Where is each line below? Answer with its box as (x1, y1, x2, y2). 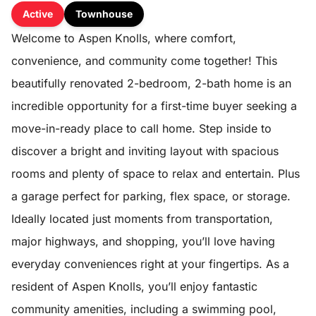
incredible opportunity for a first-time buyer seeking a (11, 98, 297, 113)
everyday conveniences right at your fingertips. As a (11, 256, 289, 271)
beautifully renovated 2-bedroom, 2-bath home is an (11, 75, 291, 90)
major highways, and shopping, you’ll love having (11, 233, 275, 248)
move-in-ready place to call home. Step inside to (11, 121, 272, 135)
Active (23, 7, 53, 20)
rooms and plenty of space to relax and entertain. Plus (11, 166, 300, 181)
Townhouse (75, 7, 133, 20)
